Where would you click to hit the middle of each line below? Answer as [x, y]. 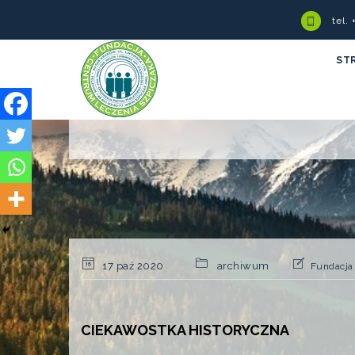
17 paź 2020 [132, 266]
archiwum [243, 266]
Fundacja [332, 266]
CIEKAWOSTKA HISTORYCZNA [185, 330]
